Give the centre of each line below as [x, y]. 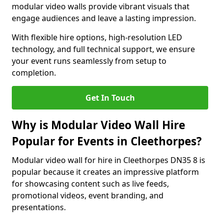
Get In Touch [110, 98]
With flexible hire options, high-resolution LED [97, 37]
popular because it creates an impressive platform [105, 172]
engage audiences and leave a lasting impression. [104, 18]
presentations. [39, 207]
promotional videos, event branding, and [88, 195]
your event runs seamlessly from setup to [89, 61]
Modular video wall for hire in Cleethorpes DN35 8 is [109, 160]
